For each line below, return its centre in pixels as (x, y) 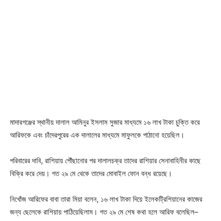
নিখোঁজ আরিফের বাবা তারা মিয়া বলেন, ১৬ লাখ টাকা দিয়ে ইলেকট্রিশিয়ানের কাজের (106, 199)
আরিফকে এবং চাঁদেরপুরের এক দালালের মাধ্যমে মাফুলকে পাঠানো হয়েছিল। (97, 135)
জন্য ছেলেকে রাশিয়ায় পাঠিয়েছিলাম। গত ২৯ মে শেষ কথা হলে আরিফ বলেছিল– (104, 212)
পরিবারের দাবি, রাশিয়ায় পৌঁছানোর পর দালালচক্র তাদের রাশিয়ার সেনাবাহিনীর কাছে (105, 161)
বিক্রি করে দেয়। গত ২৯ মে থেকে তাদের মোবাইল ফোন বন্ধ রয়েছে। (91, 174)
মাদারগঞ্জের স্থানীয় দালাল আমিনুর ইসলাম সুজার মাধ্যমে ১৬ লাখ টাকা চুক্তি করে (105, 122)
